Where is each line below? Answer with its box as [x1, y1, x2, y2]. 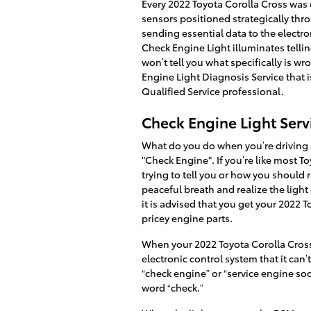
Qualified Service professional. [142, 83, 284, 98]
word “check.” [142, 280, 203, 294]
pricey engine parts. [142, 211, 233, 225]
